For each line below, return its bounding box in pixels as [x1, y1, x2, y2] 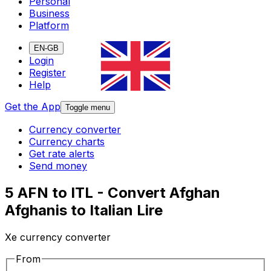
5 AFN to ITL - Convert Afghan [5, 184, 220, 202]
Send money [29, 160, 87, 172]
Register [29, 67, 66, 79]
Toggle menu [65, 103, 110, 113]
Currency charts [29, 135, 105, 148]
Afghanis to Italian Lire [5, 201, 163, 220]
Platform [29, 19, 69, 32]
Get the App [5, 100, 60, 113]
